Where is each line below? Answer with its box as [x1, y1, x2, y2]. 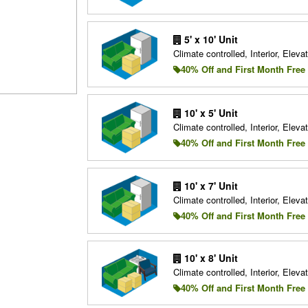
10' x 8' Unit [181, 251, 238, 265]
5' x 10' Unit [181, 32, 238, 47]
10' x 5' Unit [181, 105, 238, 120]
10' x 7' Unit [181, 179, 238, 193]
